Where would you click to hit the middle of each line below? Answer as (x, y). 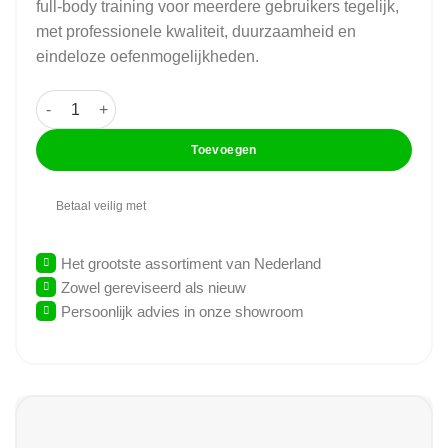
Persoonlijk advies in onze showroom (182, 311)
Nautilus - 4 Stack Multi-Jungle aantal (162, 100)
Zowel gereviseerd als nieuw (153, 287)
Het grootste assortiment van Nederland (190, 263)
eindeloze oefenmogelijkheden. (147, 57)
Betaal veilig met (101, 205)
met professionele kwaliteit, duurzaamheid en (195, 32)
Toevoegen (224, 150)
